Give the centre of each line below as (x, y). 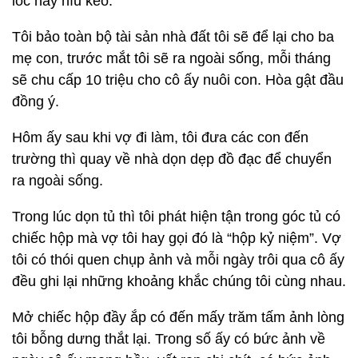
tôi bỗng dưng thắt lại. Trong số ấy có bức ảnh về (169, 339)
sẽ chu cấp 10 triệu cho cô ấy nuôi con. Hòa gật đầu (178, 80)
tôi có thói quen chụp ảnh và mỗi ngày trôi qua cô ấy (178, 260)
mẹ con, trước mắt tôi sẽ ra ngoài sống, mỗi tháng (171, 58)
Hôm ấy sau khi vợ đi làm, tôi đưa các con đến (160, 137)
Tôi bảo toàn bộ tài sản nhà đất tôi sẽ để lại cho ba (173, 37)
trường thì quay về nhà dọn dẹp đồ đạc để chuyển (172, 159)
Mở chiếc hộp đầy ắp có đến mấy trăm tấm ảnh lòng (178, 317)
